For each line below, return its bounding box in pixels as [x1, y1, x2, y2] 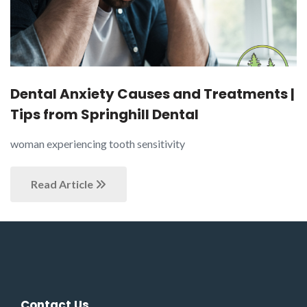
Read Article [31, 177, 95, 191]
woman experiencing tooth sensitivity [10, 136, 185, 150]
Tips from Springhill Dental [10, 104, 199, 124]
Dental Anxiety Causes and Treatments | [10, 84, 295, 103]
